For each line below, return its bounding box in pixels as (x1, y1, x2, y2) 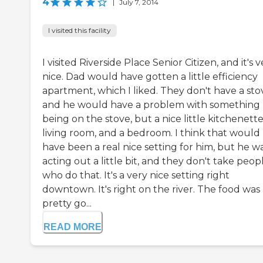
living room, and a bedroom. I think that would (42, 127, 260, 139)
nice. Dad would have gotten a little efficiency (42, 71, 258, 83)
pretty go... (42, 198, 92, 210)
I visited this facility (48, 26, 111, 35)
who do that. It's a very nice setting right (42, 170, 230, 181)
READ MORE (43, 222, 102, 232)
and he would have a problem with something (42, 99, 260, 111)
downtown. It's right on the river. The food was (42, 184, 260, 195)
